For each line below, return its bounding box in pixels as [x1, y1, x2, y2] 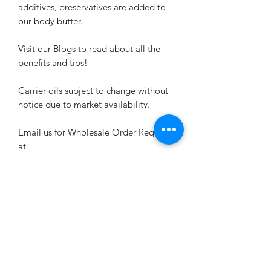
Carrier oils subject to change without [18, 84, 168, 96]
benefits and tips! [18, 56, 88, 68]
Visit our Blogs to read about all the [18, 42, 160, 54]
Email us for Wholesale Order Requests [18, 126, 174, 138]
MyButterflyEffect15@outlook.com [18, 154, 154, 166]
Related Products [12, 211, 131, 233]
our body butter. [18, 15, 83, 27]
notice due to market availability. [18, 98, 150, 110]
